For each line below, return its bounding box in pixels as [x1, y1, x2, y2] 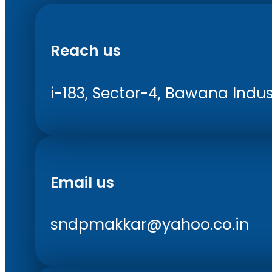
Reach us [50, 40, 121, 62]
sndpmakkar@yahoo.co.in [50, 214, 249, 236]
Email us [50, 171, 114, 193]
